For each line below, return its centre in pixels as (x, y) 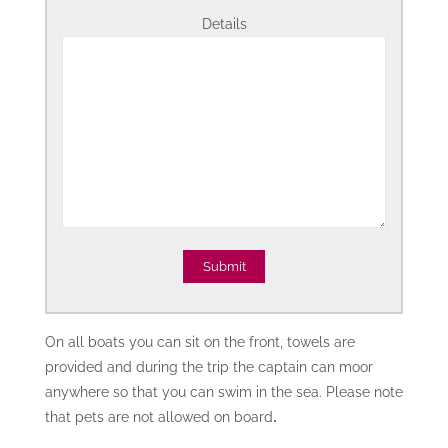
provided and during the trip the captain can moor (208, 367)
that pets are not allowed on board (158, 417)
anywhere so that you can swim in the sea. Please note (223, 392)
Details (224, 24)
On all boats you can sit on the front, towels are (199, 342)
